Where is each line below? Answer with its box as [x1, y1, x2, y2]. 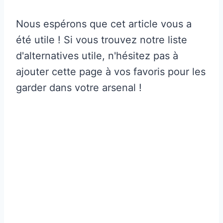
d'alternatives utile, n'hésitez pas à [16, 49, 178, 62]
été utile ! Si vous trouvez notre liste [16, 33, 187, 46]
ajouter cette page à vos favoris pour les [16, 65, 206, 78]
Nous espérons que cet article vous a [16, 17, 192, 30]
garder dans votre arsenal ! [16, 81, 142, 94]
